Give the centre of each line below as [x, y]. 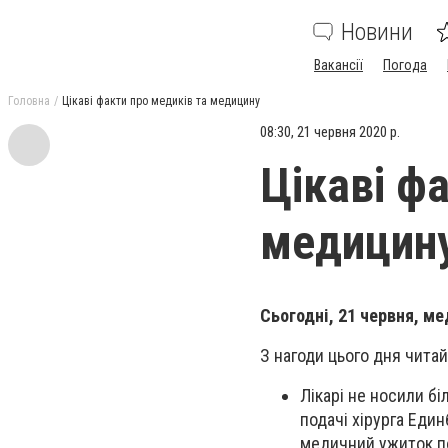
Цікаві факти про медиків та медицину [161, 101]
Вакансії [338, 65]
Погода [405, 65]
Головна [29, 101]
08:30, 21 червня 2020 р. [330, 132]
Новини [377, 32]
